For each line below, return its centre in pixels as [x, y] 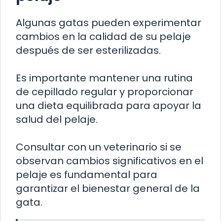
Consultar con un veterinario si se [99, 147]
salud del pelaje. [57, 119]
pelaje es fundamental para [87, 174]
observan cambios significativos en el [110, 161]
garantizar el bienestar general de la [108, 188]
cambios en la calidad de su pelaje [103, 36]
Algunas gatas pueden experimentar [109, 22]
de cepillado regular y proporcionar [105, 92]
